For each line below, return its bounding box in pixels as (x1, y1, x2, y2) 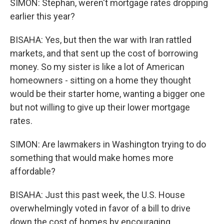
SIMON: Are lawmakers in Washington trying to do (10, 139, 206, 149)
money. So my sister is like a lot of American (10, 61, 184, 72)
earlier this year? (10, 11, 75, 21)
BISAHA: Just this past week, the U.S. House (10, 189, 185, 200)
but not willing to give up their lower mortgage (10, 102, 190, 112)
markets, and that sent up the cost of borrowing (10, 48, 198, 58)
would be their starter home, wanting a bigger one (10, 88, 205, 99)
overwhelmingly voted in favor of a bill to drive (10, 203, 190, 213)
